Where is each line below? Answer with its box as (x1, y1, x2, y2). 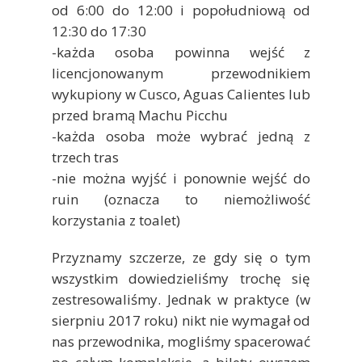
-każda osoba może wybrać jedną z (52, 126, 310, 145)
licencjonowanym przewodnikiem (52, 63, 310, 82)
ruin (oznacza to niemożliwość (52, 189, 310, 208)
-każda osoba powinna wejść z (52, 42, 310, 61)
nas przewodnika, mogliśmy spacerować (52, 331, 310, 351)
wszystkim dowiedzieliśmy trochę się (52, 268, 310, 288)
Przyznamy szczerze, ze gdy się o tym (52, 247, 310, 267)
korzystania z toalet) (52, 210, 180, 229)
